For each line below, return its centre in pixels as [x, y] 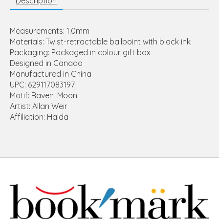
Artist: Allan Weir [39, 106]
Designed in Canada [46, 63]
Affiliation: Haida [39, 117]
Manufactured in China [51, 74]
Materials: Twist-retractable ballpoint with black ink [100, 41]
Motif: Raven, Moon [44, 95]
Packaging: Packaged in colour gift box [80, 52]
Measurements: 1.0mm [50, 31]
